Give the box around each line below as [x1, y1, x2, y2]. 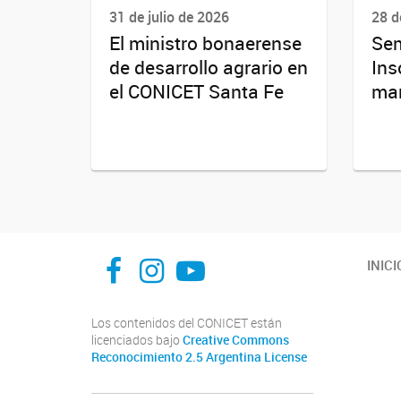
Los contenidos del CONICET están [91, 315, 282, 332]
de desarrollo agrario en [109, 55, 308, 81]
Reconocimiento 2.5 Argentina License [91, 349, 307, 366]
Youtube [175, 236, 281, 276]
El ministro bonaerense [109, 30, 302, 56]
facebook [104, 236, 224, 276]
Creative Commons [183, 332, 289, 349]
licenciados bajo [91, 332, 183, 349]
